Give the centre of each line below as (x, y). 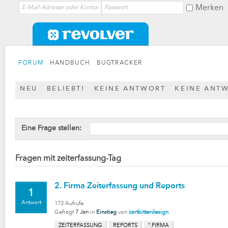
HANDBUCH (70, 63)
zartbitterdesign (149, 212)
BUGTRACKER (119, 63)
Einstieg (106, 212)
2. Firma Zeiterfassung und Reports (120, 186)
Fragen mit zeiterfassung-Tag (68, 159)
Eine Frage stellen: (51, 128)
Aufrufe (74, 204)
